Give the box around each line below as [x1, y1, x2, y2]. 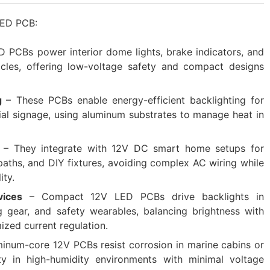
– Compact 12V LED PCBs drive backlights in [22, 190, 265, 203]
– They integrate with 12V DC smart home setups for [4, 142, 265, 155]
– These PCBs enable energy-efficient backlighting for [6, 94, 265, 107]
